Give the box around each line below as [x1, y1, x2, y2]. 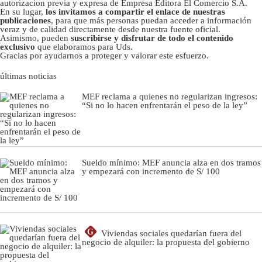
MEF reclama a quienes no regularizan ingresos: [82, 91, 257, 101]
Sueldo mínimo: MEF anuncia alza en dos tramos [82, 157, 261, 167]
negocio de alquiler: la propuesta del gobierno [82, 237, 250, 247]
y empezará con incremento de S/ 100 [82, 166, 220, 176]
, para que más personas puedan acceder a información [51, 15, 251, 25]
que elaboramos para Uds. [35, 42, 133, 51]
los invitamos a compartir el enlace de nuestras [46, 6, 225, 16]
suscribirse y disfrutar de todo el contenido [71, 33, 233, 43]
